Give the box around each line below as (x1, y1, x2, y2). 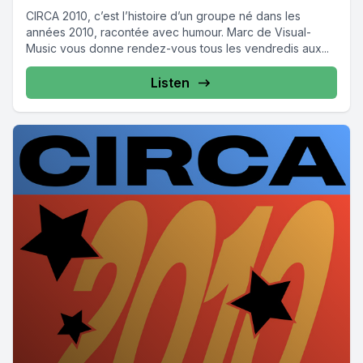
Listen (151, 75, 190, 91)
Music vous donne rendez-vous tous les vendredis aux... (26, 41, 329, 55)
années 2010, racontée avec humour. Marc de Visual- (26, 25, 311, 39)
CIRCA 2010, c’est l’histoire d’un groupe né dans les (26, 9, 301, 23)
